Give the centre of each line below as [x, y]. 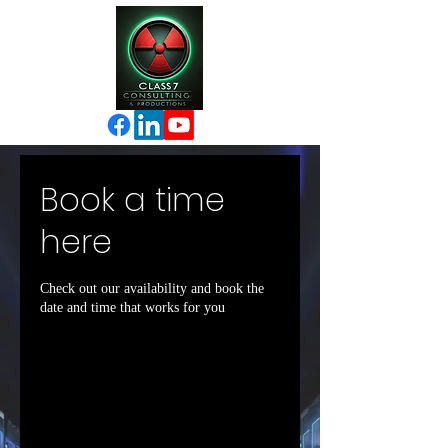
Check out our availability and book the [152, 288]
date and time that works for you [132, 307]
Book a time [132, 199]
